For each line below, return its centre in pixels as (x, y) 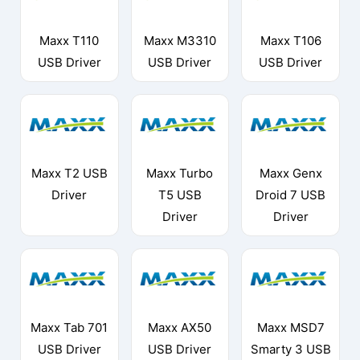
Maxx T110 (70, 41)
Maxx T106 (290, 41)
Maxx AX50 (180, 327)
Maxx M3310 (180, 41)
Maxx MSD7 (290, 327)
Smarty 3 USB (290, 349)
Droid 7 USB (291, 195)
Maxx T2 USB (69, 174)
